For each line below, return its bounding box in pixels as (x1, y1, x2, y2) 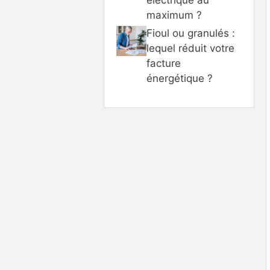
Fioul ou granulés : (146, 27, 235, 39)
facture (146, 57, 181, 69)
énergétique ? (146, 72, 213, 84)
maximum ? (146, 8, 202, 21)
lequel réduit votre (146, 42, 234, 54)
